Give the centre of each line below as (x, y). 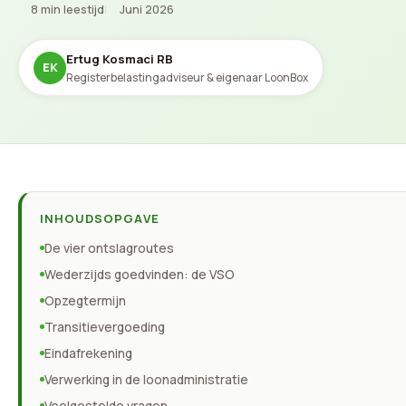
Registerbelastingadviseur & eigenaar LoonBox (187, 77)
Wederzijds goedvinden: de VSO (140, 274)
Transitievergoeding (105, 327)
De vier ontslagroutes (109, 248)
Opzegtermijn (85, 300)
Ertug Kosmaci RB (120, 59)
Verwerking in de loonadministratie (146, 379)
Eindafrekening (88, 353)
